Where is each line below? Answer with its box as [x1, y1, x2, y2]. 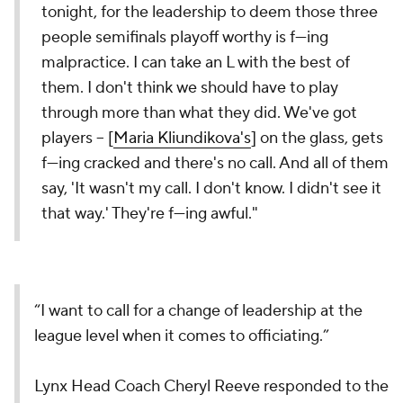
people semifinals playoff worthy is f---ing [41, 27, 328, 48]
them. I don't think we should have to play [41, 77, 338, 98]
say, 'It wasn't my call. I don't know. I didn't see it [41, 178, 381, 199]
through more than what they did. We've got [41, 103, 357, 123]
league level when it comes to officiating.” [34, 326, 329, 346]
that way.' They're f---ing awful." [41, 203, 262, 224]
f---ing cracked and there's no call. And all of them [41, 153, 389, 174]
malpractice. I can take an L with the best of [41, 52, 350, 73]
